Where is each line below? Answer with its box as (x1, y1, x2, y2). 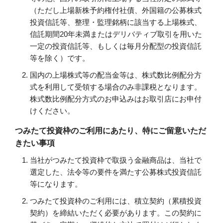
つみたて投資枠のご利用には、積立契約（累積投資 (30, 197, 202, 206)
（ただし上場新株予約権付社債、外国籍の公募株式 (30, 6, 202, 15)
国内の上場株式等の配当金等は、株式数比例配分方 (30, 71, 202, 80)
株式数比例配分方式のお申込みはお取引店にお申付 (30, 95, 202, 104)
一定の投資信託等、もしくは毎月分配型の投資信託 (30, 42, 202, 51)
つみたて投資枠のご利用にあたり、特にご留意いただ (15, 126, 206, 135)
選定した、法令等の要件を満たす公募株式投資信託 (30, 168, 202, 177)
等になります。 (30, 180, 82, 189)
